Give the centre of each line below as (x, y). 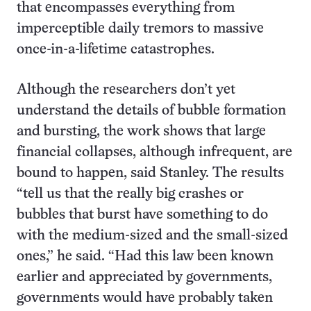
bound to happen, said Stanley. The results (150, 173)
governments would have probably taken (145, 298)
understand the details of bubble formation (151, 111)
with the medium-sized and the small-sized (152, 236)
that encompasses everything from (126, 8)
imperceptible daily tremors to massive (140, 29)
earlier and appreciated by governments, (144, 277)
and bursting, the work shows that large (141, 132)
